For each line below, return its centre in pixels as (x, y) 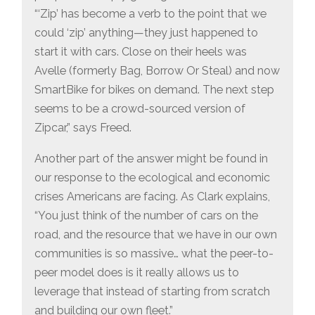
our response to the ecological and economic (153, 178)
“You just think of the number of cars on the (147, 216)
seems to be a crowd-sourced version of (140, 108)
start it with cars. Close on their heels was (141, 51)
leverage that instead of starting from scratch (153, 292)
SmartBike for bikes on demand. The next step (155, 89)
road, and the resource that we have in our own (156, 235)
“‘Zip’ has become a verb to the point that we (151, 13)
